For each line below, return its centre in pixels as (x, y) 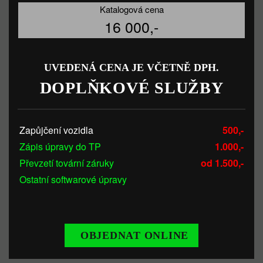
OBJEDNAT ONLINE (134, 235)
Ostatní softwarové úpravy (73, 179)
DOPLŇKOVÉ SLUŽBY (131, 88)
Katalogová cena (131, 9)
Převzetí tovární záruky (67, 163)
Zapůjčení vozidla (56, 130)
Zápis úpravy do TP (60, 146)
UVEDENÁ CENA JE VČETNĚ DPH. (131, 68)
